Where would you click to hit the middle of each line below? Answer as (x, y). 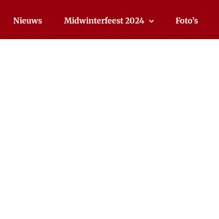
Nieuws (28, 21)
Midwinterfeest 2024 (104, 21)
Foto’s (187, 21)
